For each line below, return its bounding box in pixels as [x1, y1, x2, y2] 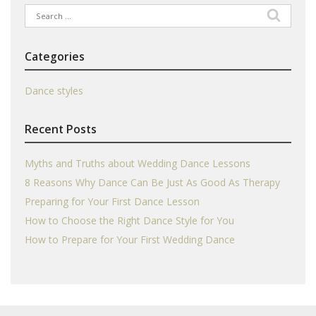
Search [24, 4, 55, 18]
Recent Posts [25, 121, 97, 137]
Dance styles [25, 84, 83, 97]
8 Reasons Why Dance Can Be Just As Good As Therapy [25, 176, 280, 189]
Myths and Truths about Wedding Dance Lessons [25, 157, 250, 170]
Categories [25, 49, 85, 64]
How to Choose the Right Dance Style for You [25, 214, 234, 227]
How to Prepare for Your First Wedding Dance [25, 233, 235, 246]
